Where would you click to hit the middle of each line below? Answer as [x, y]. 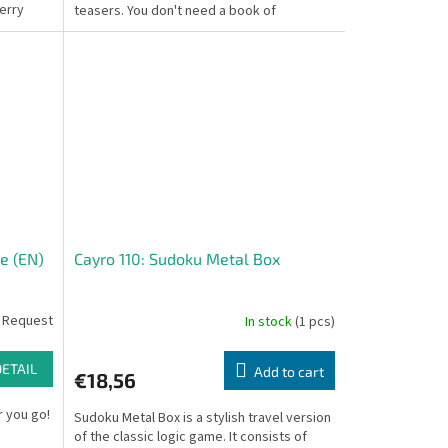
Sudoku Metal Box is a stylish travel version [202, 418]
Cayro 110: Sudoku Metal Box [176, 259]
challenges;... [112, 30]
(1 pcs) [314, 321]
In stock [269, 321]
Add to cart [288, 372]
